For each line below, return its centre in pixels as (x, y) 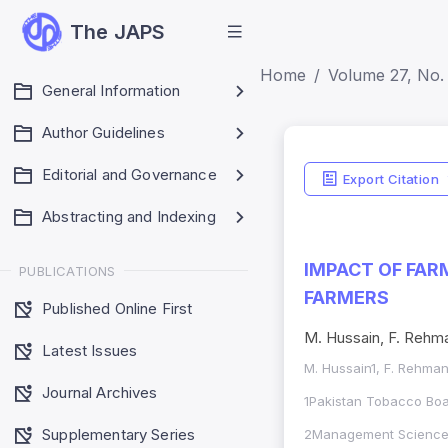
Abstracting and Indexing (129, 216)
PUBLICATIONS (67, 270)
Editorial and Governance (129, 174)
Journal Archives (100, 392)
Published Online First (117, 308)
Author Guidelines (103, 132)
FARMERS (346, 298)
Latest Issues (90, 350)
